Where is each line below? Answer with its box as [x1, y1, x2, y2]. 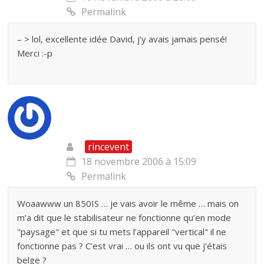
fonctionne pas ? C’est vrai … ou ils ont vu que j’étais [17, 240, 227, 252]
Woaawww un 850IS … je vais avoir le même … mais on [17, 197, 239, 209]
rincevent [88, 140, 130, 153]
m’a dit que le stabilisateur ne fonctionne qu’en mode [17, 212, 232, 223]
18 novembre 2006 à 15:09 [81, 155, 197, 168]
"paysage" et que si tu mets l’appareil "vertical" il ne [17, 226, 227, 237]
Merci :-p [17, 47, 53, 59]
